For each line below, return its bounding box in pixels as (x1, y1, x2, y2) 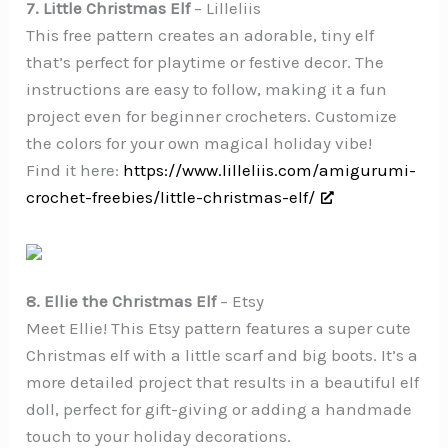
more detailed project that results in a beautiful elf (26, 372, 420, 393)
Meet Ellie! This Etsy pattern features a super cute (26, 318, 412, 339)
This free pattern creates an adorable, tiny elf (26, 25, 375, 46)
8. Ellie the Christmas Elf (26, 291, 217, 312)
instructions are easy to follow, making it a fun (26, 79, 388, 100)
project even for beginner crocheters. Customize (26, 106, 398, 127)
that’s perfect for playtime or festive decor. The (26, 52, 385, 73)
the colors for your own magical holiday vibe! (26, 133, 373, 154)
